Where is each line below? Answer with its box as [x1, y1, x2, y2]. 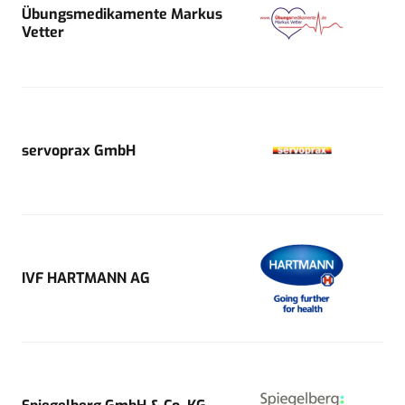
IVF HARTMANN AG [22, 268, 150, 287]
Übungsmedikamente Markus [22, 4, 222, 24]
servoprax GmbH [22, 140, 136, 160]
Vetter [22, 22, 64, 42]
